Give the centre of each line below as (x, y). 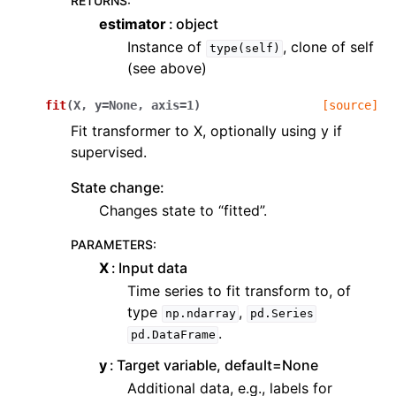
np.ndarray (200, 314)
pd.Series (282, 314)
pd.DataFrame (173, 335)
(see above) (167, 69)
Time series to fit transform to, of (239, 291)
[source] (350, 106)
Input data (153, 268)
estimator (133, 24)
